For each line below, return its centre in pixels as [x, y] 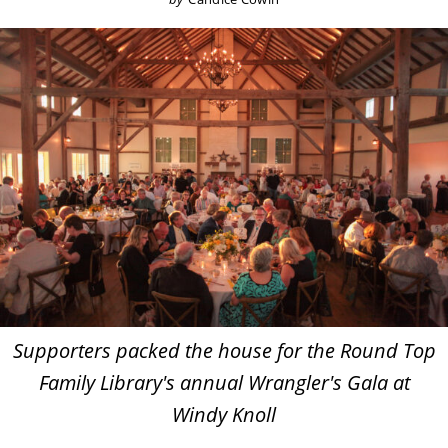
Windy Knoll [224, 414]
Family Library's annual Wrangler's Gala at [224, 382]
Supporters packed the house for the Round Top [224, 350]
